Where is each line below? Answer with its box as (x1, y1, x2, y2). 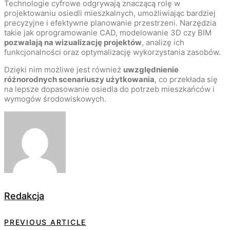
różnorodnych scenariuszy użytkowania (4, 74, 155, 85)
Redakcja (4, 190, 44, 202)
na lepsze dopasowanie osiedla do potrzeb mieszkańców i (4, 84, 215, 94)
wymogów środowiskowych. (4, 94, 106, 104)
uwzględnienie (123, 65, 179, 75)
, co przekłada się (155, 74, 218, 85)
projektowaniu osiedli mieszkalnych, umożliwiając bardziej (4, 8, 216, 18)
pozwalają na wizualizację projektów (4, 37, 142, 48)
